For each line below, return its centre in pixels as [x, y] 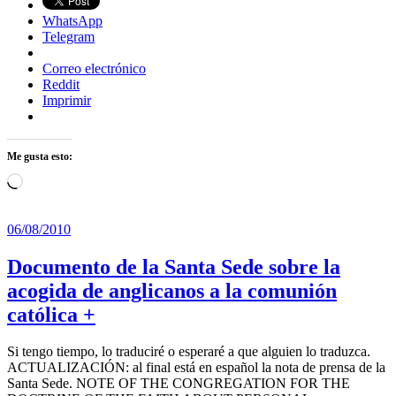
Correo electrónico [94, 68]
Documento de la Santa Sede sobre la [174, 267]
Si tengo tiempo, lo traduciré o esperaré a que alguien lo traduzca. [189, 352]
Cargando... [55, 179]
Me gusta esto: [40, 156]
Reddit [61, 84]
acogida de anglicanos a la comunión [172, 290]
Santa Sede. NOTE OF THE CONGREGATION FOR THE [179, 384]
